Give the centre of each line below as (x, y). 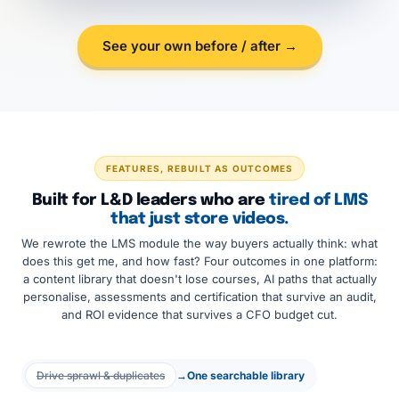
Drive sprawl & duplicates (101, 375)
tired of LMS (318, 200)
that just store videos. (199, 219)
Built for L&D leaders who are (151, 200)
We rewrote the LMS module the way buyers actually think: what (199, 243)
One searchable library (246, 375)
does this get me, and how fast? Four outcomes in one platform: (199, 261)
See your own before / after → (199, 46)
